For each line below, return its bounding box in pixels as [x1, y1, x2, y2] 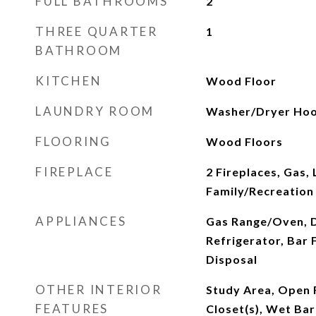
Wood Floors [205, 135, 283, 148]
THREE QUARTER [35, 24, 158, 39]
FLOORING [35, 134, 111, 149]
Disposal [205, 253, 257, 266]
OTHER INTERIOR [35, 282, 162, 297]
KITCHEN [35, 73, 102, 88]
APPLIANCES [35, 214, 127, 229]
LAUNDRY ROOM [35, 104, 154, 119]
